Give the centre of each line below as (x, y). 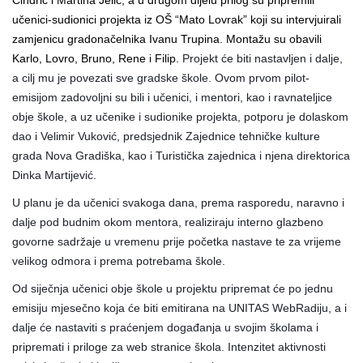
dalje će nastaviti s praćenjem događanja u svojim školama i (165, 327)
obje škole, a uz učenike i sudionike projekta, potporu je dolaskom (180, 116)
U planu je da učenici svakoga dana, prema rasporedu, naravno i (178, 202)
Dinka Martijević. (54, 175)
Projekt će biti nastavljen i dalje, (261, 58)
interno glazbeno (280, 222)
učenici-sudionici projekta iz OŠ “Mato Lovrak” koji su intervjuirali (177, 19)
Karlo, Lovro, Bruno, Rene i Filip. (96, 58)
